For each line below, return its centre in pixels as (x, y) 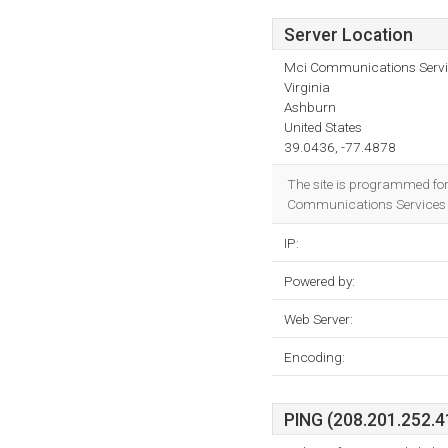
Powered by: (319, 281)
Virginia (307, 87)
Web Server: (318, 319)
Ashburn (310, 107)
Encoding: (314, 357)
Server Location (348, 35)
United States (323, 127)
